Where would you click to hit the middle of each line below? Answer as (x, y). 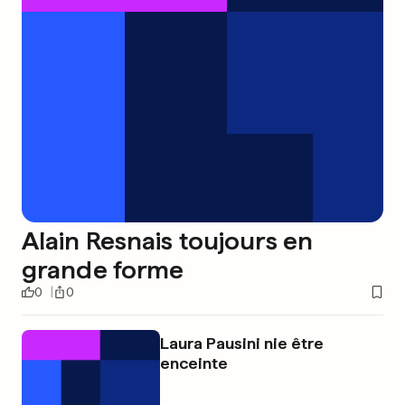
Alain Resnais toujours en (167, 240)
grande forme (103, 269)
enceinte (193, 363)
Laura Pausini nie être (241, 343)
